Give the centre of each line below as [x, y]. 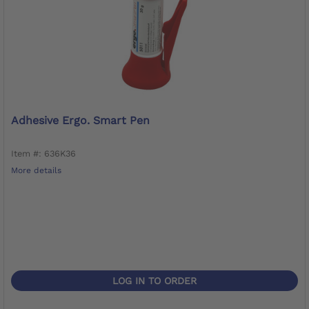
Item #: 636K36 [43, 153]
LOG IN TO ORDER [154, 280]
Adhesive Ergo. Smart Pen [80, 120]
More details [36, 170]
